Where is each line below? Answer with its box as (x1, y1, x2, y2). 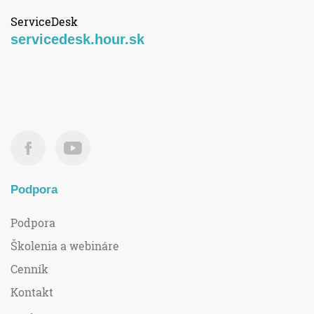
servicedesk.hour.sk (11, 32, 144, 48)
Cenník (11, 261, 48, 277)
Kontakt (11, 285, 53, 300)
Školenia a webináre (11, 238, 119, 254)
